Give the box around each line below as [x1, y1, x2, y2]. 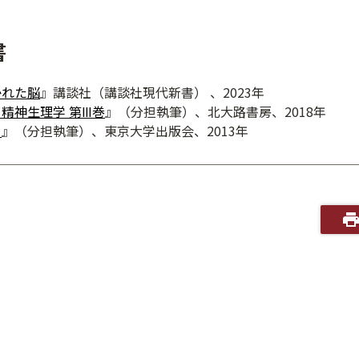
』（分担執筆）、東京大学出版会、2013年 [2, 121, 249, 140]
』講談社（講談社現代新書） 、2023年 [40, 83, 265, 102]
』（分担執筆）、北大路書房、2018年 [105, 102, 327, 121]
